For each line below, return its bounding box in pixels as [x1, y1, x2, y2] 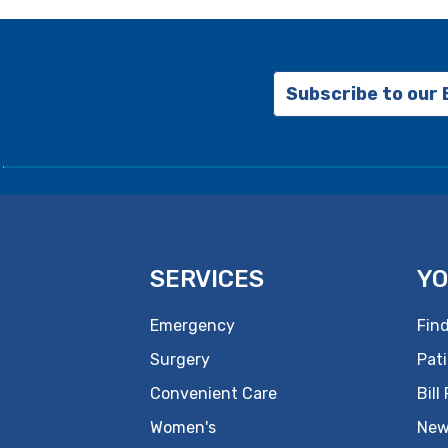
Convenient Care [150, 384, 277, 403]
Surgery [150, 350, 210, 369]
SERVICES [150, 265, 264, 293]
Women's [150, 418, 216, 437]
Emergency [150, 316, 235, 335]
